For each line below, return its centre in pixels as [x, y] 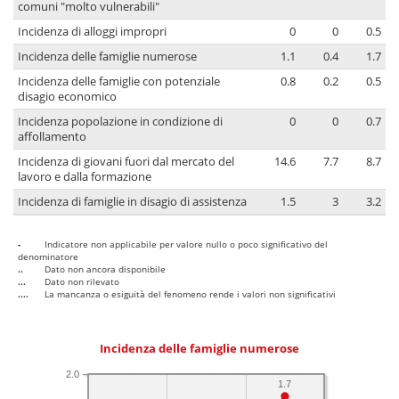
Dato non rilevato [82, 282]
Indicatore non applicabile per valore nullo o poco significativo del [186, 244]
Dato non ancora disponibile [105, 269]
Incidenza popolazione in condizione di [120, 122]
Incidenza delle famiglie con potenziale [119, 82]
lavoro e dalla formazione [85, 177]
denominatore [48, 257]
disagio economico [67, 97]
